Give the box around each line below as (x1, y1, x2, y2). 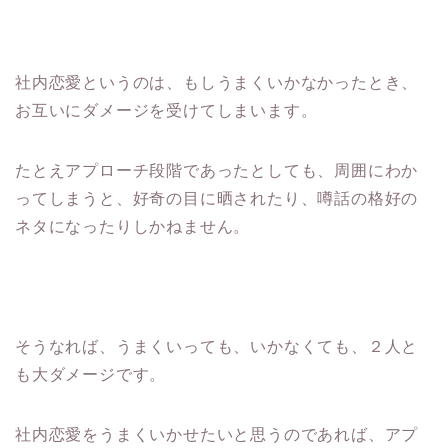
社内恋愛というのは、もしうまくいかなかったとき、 (15, 73, 419, 91)
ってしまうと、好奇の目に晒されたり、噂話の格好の (15, 189, 419, 207)
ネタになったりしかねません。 (15, 217, 251, 235)
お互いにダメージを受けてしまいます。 (15, 101, 318, 119)
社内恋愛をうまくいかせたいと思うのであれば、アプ (15, 425, 419, 443)
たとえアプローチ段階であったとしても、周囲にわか (15, 161, 419, 179)
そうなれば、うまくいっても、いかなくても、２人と (15, 337, 419, 355)
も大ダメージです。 (15, 365, 167, 383)
